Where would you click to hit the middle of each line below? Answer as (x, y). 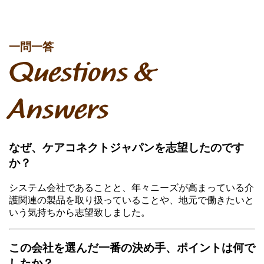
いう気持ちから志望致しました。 (80, 212)
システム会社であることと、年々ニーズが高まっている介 (131, 187)
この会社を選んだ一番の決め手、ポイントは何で (132, 248)
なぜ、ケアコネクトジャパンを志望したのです (126, 147)
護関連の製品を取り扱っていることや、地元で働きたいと (131, 200)
